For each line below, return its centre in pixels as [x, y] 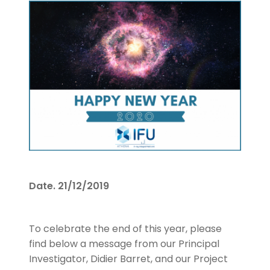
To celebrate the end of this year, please [125, 229]
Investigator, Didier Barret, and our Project [128, 259]
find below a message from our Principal [124, 244]
